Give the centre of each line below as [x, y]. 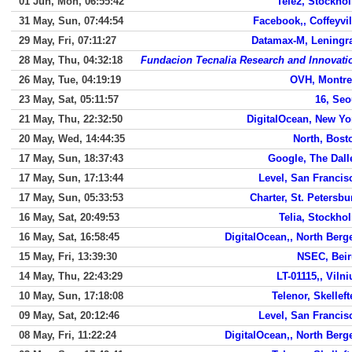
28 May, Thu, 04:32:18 [71, 60]
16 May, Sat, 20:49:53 [69, 217]
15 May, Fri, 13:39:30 [68, 257]
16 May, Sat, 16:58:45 [69, 237]
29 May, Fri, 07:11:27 [68, 40]
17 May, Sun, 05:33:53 [71, 198]
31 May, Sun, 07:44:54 [71, 21]
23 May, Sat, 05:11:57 [69, 99]
